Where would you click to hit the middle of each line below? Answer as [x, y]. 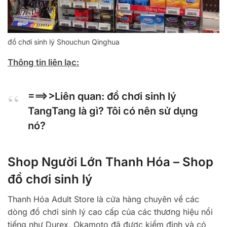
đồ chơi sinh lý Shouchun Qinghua [64, 42]
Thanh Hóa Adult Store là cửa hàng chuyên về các [103, 199]
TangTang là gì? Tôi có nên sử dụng [113, 111]
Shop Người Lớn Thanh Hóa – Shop [110, 162]
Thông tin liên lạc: [43, 62]
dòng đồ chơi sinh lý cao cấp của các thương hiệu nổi [110, 212]
